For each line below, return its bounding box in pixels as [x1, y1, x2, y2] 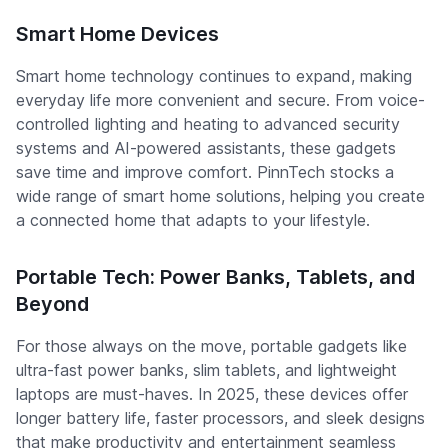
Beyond [16, 292, 89, 316]
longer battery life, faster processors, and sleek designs [16, 408, 425, 428]
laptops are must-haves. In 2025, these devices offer [16, 384, 408, 404]
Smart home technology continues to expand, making [16, 66, 412, 86]
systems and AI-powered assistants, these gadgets [16, 138, 396, 158]
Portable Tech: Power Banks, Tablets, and [16, 265, 415, 289]
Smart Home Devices [16, 22, 219, 46]
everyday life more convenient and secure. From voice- [16, 90, 425, 110]
